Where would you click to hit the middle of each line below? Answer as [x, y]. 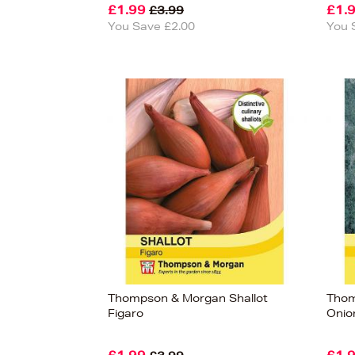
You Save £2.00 [151, 26]
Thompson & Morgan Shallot [188, 298]
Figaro [126, 313]
